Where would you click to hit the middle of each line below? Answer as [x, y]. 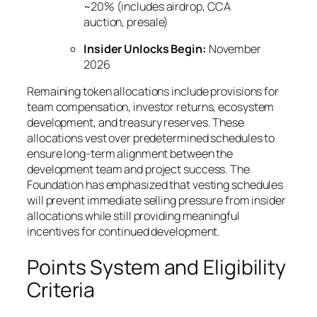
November [234, 49]
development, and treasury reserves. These [136, 123]
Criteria [61, 290]
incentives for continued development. [124, 232]
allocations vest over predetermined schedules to [151, 138]
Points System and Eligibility [157, 267]
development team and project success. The [138, 169]
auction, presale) [126, 22]
